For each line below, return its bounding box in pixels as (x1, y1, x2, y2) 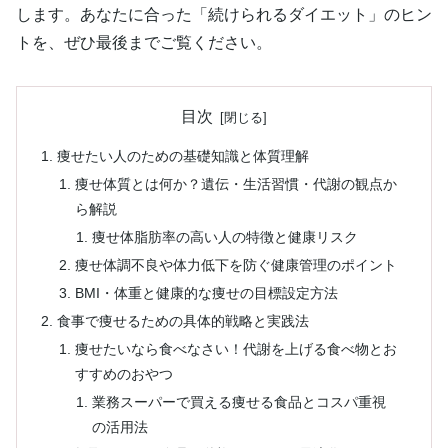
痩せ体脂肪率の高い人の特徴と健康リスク (91, 229, 358, 246)
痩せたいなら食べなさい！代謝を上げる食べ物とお (74, 340, 397, 357)
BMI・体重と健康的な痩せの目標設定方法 (74, 284, 338, 301)
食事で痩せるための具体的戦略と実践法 (57, 312, 310, 329)
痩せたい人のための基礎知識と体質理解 (57, 148, 310, 165)
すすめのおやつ (74, 365, 173, 382)
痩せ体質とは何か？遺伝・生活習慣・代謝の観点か (74, 176, 397, 193)
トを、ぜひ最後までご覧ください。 (16, 34, 272, 52)
